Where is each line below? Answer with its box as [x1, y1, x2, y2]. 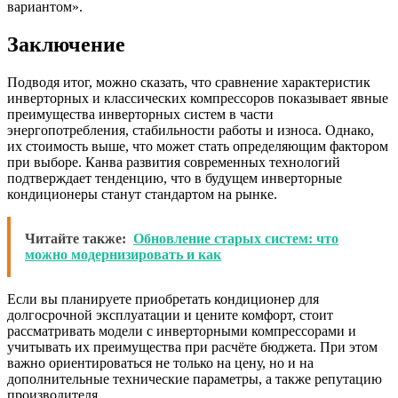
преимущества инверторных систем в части [7, 107, 274, 123]
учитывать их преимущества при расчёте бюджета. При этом [7, 339, 378, 355]
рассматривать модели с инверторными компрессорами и [7, 323, 356, 339]
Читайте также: [25, 231, 126, 247]
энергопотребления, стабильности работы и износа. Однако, [7, 123, 374, 139]
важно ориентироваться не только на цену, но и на [7, 355, 314, 371]
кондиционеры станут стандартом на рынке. [7, 187, 277, 203]
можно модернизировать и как [25, 247, 221, 263]
